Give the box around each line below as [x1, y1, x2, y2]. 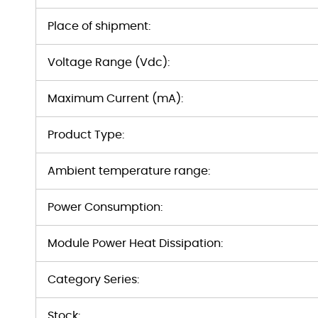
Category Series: [48, 274, 139, 285]
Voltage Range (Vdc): [48, 57, 170, 68]
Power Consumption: [48, 202, 163, 213]
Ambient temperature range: [48, 165, 210, 177]
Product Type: [48, 129, 124, 141]
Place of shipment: [48, 21, 150, 32]
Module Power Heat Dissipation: [48, 238, 223, 249]
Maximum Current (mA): [48, 93, 183, 104]
